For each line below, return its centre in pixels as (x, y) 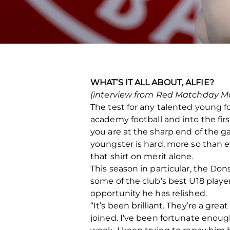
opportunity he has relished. (149, 193)
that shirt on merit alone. (142, 156)
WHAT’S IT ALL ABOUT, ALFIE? (152, 82)
